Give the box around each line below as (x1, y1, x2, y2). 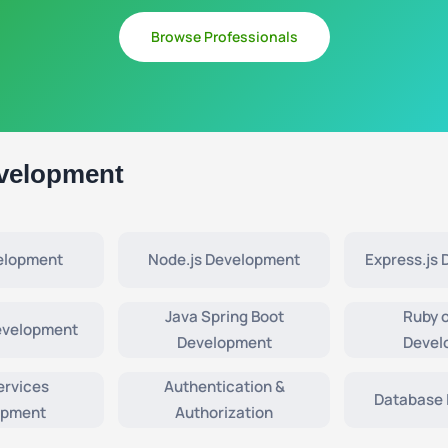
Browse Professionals (150, 27, 298, 46)
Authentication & (163, 376, 285, 397)
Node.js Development (148, 249, 300, 270)
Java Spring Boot (164, 306, 284, 327)
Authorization (175, 402, 273, 423)
